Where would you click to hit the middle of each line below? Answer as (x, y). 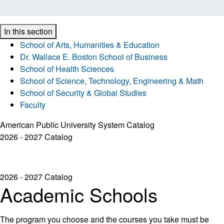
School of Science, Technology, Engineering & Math (112, 81)
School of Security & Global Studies (83, 93)
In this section (28, 31)
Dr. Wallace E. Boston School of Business (94, 57)
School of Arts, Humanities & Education (90, 45)
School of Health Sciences (67, 69)
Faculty (33, 105)
